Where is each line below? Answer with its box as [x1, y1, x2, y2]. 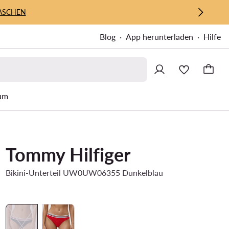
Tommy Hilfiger [5, 143, 130, 166]
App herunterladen [126, 32, 193, 41]
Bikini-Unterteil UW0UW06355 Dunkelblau [5, 168, 163, 177]
